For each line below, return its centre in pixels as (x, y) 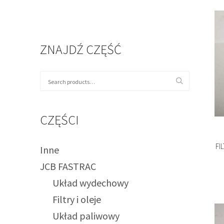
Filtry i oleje (77, 199)
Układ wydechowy (91, 183)
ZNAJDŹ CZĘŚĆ (81, 49)
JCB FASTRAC (68, 166)
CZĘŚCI (60, 120)
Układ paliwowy (86, 216)
